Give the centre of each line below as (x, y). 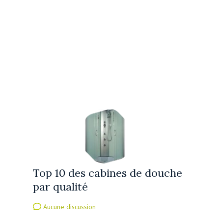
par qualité (61, 187)
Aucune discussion (69, 206)
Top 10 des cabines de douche (108, 173)
